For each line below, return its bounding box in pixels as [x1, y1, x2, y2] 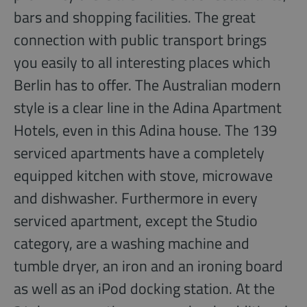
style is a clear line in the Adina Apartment [14, 96, 282, 120]
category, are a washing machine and [14, 232, 249, 256]
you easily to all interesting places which [14, 51, 271, 75]
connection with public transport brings [14, 28, 267, 52]
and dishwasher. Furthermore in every [14, 186, 258, 210]
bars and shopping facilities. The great [14, 5, 256, 29]
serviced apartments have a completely [14, 141, 265, 165]
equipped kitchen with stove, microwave [14, 164, 273, 188]
